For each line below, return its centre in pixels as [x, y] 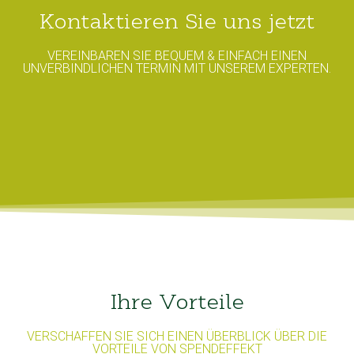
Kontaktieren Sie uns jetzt [177, 24]
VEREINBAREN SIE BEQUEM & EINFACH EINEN [177, 56]
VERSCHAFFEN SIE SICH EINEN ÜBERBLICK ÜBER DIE [177, 336]
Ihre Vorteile [177, 303]
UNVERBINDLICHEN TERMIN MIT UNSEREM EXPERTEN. [177, 69]
